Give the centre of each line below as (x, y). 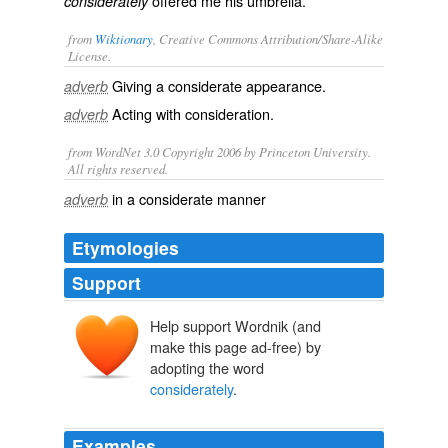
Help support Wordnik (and (235, 326)
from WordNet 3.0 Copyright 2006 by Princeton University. (219, 151)
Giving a (140, 85)
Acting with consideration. (193, 113)
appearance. (284, 85)
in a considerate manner (189, 198)
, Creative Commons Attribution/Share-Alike (268, 38)
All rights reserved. (118, 168)
